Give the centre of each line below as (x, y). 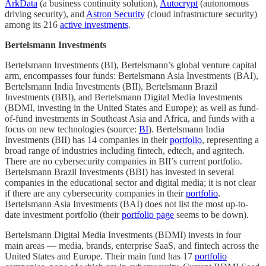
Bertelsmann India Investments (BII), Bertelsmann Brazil (111, 87)
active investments (94, 25)
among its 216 (32, 25)
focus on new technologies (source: (72, 129)
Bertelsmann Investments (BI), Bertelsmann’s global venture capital (131, 65)
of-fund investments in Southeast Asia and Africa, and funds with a (130, 119)
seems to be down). (211, 215)
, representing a (230, 140)
